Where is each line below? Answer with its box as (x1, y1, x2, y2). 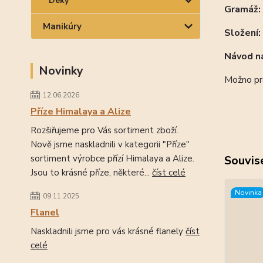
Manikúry (43, 21, 82, 32)
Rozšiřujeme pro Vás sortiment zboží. (31, 124, 178, 136)
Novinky (39, 63, 83, 79)
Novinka (234, 188, 262, 197)
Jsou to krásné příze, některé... (31, 167, 152, 178)
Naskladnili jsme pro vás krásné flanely (31, 225, 186, 237)
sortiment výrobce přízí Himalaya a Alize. (31, 153, 194, 164)
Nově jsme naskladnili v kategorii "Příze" (31, 139, 190, 150)
